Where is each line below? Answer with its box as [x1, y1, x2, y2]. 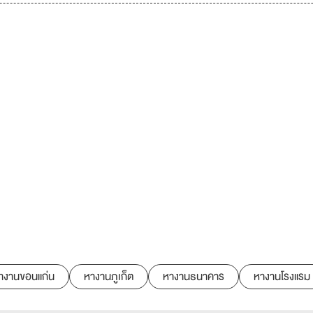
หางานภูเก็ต [84, 268, 133, 286]
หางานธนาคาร [163, 268, 224, 286]
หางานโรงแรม [254, 268, 310, 286]
